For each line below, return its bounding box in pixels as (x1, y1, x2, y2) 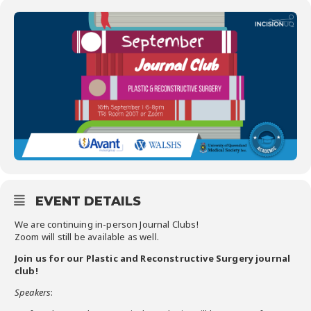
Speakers (15, 285, 51, 299)
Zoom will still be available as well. (15, 230, 159, 243)
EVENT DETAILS (35, 193, 141, 209)
